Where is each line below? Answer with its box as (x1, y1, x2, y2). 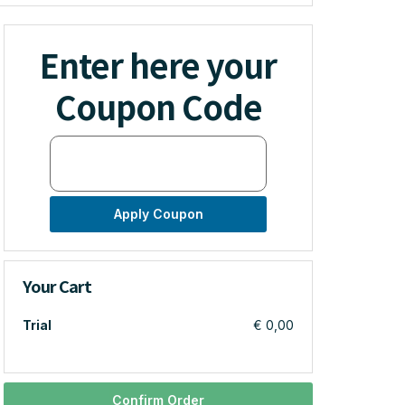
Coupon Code (54, 82, 262, 130)
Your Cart (23, 274, 91, 298)
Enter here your (40, 41, 277, 89)
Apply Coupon (113, 206, 203, 222)
